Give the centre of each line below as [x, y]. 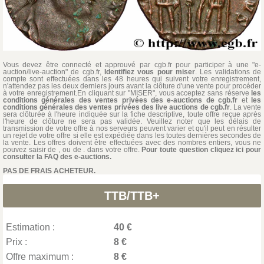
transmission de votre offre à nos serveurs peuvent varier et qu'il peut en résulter [132, 129]
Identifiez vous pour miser [150, 72]
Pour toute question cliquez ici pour [202, 150]
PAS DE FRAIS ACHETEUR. [49, 171]
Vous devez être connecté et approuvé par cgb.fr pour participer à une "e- [132, 65]
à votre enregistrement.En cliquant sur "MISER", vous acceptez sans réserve [127, 93]
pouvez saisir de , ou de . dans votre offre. [72, 150]
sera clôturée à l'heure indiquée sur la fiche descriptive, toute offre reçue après [132, 115]
